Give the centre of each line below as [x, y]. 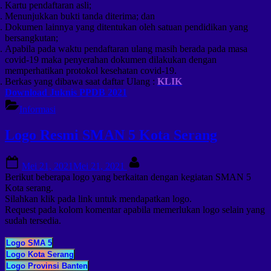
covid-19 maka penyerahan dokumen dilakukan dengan [111, 59]
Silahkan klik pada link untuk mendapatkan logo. [98, 199]
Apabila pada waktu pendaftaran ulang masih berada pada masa [126, 48]
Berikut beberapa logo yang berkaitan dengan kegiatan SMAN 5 [128, 177]
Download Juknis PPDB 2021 [66, 92]
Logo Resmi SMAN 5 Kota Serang [111, 135]
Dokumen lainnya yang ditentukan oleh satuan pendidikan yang [126, 27]
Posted [34, 160]
